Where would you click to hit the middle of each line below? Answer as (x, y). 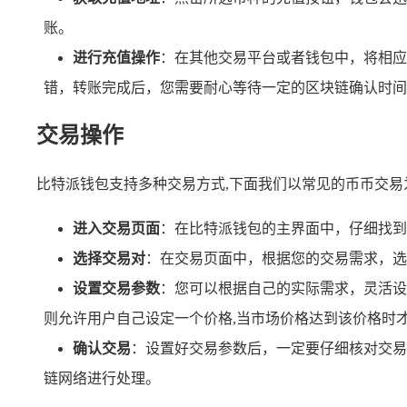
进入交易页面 (116, 228)
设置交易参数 (116, 288)
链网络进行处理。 (102, 378)
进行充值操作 (116, 57)
